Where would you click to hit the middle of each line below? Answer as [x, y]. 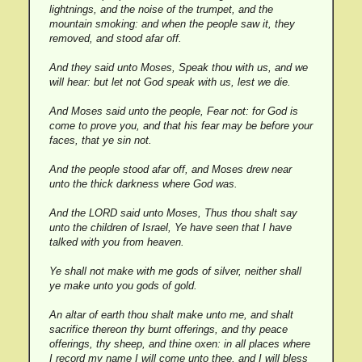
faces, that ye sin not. [100, 140]
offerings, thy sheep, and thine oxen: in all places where [179, 344]
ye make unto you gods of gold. [123, 286]
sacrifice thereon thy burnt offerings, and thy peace [168, 329]
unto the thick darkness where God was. [143, 184]
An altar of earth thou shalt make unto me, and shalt [171, 315]
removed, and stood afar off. [115, 38]
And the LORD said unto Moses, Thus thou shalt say [173, 213]
